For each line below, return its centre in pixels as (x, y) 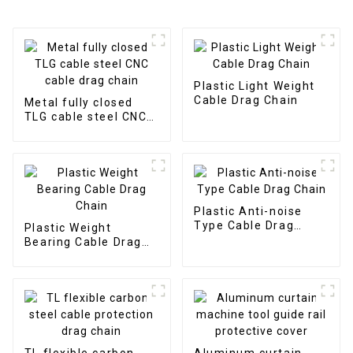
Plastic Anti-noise (248, 211)
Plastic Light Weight (254, 85)
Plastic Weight (68, 227)
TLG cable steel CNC (85, 116)
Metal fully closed (78, 102)
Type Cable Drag (244, 225)
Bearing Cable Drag (83, 242)
